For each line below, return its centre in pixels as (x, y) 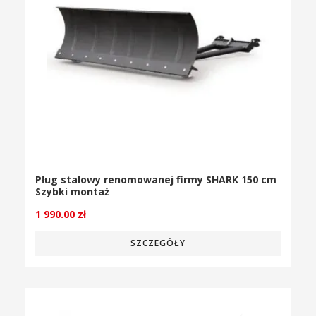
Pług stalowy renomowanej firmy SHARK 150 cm (156, 180)
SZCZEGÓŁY (158, 243)
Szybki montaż (72, 192)
